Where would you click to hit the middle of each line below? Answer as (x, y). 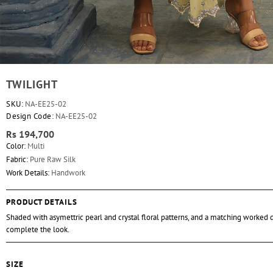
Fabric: (17, 159)
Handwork (67, 172)
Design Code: (30, 116)
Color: (16, 146)
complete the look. (38, 229)
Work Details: (28, 172)
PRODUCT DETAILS (42, 202)
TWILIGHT (32, 84)
